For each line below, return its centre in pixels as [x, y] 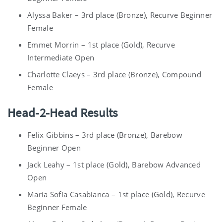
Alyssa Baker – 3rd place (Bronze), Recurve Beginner [120, 15]
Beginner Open [54, 148]
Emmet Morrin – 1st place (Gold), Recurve [101, 45]
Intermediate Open [61, 58]
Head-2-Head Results [63, 113]
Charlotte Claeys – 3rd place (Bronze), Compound [114, 75]
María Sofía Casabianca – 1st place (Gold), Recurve [116, 194]
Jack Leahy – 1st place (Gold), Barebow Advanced [114, 165]
